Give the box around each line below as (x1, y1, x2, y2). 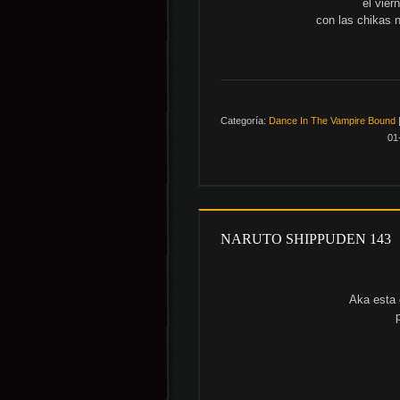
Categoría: (221, 114, 266, 126)
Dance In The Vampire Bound (269, 114, 396, 126)
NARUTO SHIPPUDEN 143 (221, 230, 391, 246)
